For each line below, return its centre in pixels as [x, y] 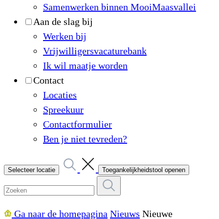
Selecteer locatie [32, 170]
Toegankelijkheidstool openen [144, 170]
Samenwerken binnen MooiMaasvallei [120, 7]
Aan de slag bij [63, 22]
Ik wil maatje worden [85, 66]
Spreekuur [63, 109]
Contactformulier [77, 124]
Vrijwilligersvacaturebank [95, 51]
